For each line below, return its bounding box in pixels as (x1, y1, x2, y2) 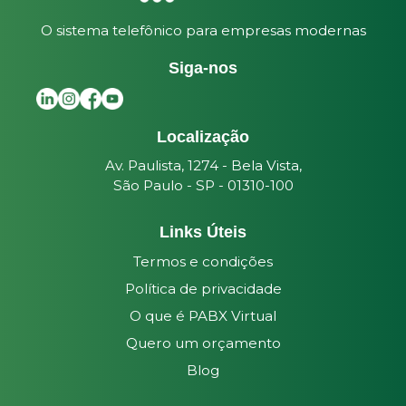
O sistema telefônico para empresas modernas (40, 22, 366, 40)
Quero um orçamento (125, 334, 281, 352)
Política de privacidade (124, 280, 282, 297)
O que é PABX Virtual (130, 307, 276, 324)
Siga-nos (169, 59, 237, 78)
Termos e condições (133, 253, 273, 270)
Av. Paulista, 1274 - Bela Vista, (104, 157, 302, 174)
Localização (157, 128, 249, 146)
